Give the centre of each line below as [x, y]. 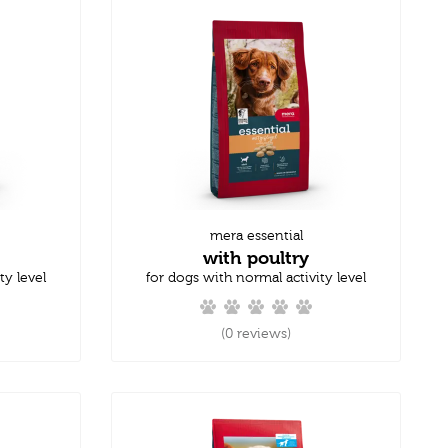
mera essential [256, 235]
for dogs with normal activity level [256, 277]
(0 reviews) [256, 333]
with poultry [256, 257]
